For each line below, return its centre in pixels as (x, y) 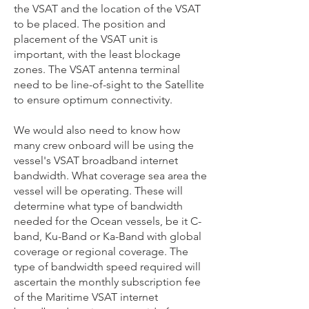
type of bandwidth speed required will (107, 267)
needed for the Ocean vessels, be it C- (108, 221)
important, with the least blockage (97, 54)
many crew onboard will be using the (104, 145)
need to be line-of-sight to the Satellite (109, 84)
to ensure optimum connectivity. (93, 100)
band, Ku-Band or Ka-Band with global (108, 236)
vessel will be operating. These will (98, 191)
